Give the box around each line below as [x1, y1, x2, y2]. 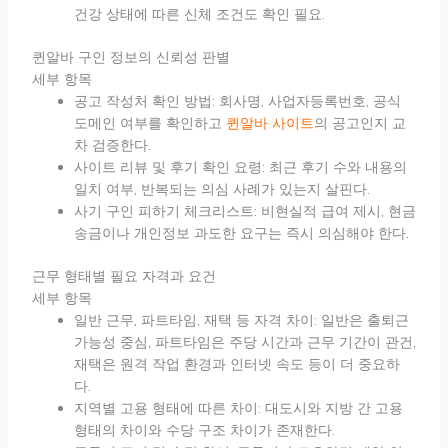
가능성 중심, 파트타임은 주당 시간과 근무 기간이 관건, [73, 333, 416, 352]
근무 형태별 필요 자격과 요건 [31, 267, 216, 286]
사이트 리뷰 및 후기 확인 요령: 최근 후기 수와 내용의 [73, 158, 407, 177]
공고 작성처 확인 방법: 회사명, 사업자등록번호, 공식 [73, 92, 401, 111]
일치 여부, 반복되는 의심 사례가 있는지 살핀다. [73, 180, 370, 199]
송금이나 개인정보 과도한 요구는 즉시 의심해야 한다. [73, 224, 409, 243]
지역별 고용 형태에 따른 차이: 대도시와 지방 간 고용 [73, 399, 403, 418]
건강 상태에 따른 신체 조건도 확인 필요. [73, 5, 325, 24]
